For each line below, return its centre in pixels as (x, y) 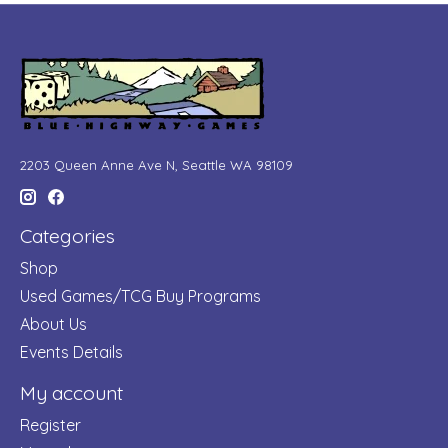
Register (50, 424)
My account (71, 392)
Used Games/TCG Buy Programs (140, 295)
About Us (53, 323)
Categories (67, 236)
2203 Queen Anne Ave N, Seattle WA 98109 (156, 164)
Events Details (71, 351)
